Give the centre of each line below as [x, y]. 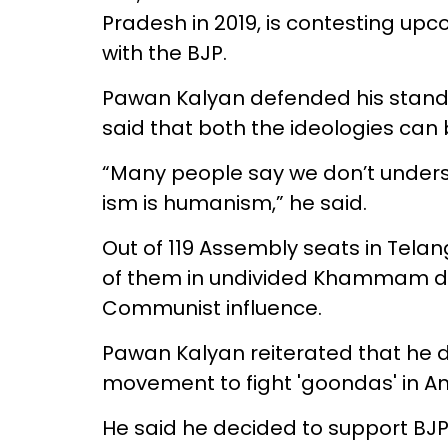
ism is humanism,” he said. [234, 203]
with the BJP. [164, 53]
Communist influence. [212, 308]
